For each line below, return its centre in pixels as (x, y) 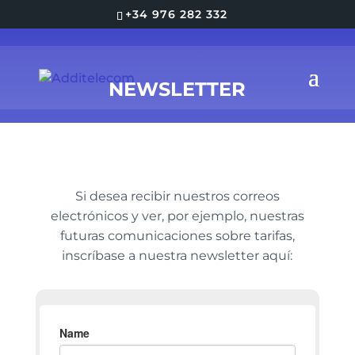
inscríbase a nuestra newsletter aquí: (177, 256)
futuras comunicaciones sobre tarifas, (177, 236)
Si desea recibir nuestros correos (177, 196)
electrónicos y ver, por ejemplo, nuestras (177, 216)
